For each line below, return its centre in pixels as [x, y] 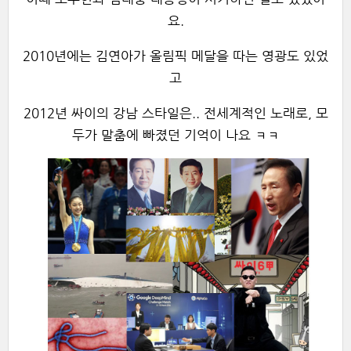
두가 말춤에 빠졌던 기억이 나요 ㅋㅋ [175, 135]
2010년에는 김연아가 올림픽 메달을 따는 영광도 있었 [175, 56]
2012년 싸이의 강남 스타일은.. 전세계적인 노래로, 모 [175, 113]
